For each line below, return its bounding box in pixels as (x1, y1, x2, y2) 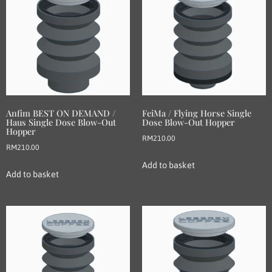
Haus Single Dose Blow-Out (6, 115, 116, 128)
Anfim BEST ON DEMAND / (6, 106, 115, 119)
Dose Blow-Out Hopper (142, 115, 235, 128)
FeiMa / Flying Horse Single (142, 106, 251, 119)
